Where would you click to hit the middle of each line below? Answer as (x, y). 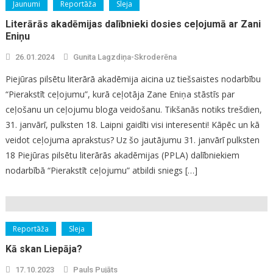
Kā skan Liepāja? (44, 249)
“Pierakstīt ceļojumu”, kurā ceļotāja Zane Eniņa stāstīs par (120, 94)
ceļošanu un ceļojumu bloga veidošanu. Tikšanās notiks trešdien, (133, 110)
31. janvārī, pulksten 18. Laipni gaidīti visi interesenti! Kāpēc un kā (132, 125)
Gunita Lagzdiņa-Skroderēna (125, 57)
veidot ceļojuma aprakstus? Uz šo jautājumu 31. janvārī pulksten (132, 140)
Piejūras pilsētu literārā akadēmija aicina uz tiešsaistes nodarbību (133, 79)
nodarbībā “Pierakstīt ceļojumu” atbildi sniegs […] (101, 171)
